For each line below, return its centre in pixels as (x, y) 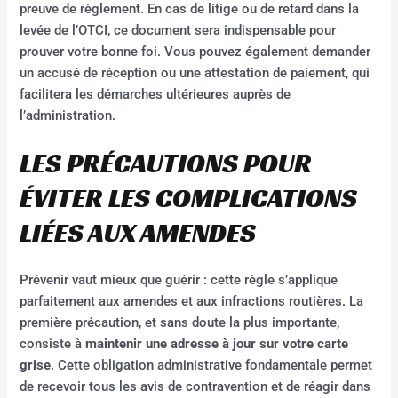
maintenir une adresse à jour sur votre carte (217, 344)
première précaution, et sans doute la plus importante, (180, 323)
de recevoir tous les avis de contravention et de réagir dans (195, 387)
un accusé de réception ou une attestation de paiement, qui (195, 73)
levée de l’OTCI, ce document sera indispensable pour (178, 31)
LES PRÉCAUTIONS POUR (166, 164)
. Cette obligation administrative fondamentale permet (212, 366)
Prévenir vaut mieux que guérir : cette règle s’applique (179, 280)
